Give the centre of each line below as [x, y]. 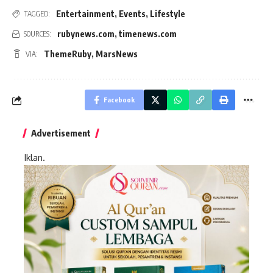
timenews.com [148, 34]
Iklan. [34, 158]
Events [132, 14]
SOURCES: [37, 34]
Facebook [119, 100]
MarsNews [117, 54]
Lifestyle [168, 14]
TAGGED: [37, 14]
